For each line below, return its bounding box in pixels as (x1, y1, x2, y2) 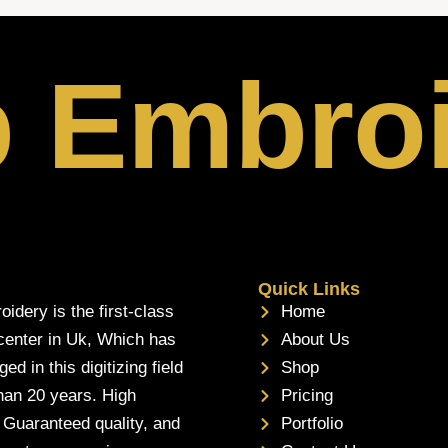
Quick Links (258, 279, 360, 300)
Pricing (280, 386, 333, 406)
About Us (280, 330, 350, 350)
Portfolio (280, 414, 343, 434)
